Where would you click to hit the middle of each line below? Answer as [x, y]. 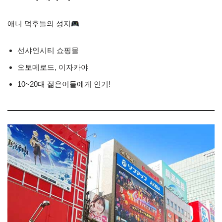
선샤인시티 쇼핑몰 [48, 51]
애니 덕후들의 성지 [39, 24]
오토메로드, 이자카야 [53, 67]
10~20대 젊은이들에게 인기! [64, 84]
